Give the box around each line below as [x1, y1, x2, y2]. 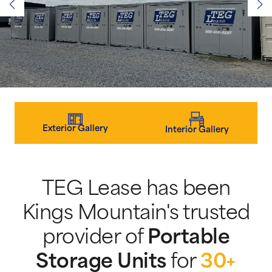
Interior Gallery [165, 126, 229, 134]
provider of [42, 228, 148, 248]
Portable [148, 228, 229, 248]
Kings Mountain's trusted [22, 204, 250, 224]
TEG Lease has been [41, 180, 231, 200]
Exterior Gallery [42, 124, 108, 133]
